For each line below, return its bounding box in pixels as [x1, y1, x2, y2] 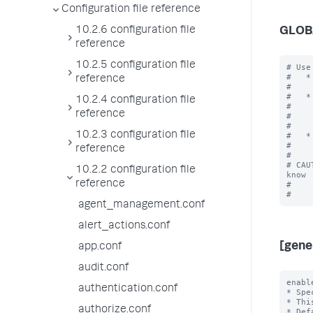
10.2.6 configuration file [75, 25, 196, 36]
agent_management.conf [78, 200, 205, 211]
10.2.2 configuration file [75, 165, 196, 176]
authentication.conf [78, 284, 177, 295]
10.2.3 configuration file [75, 130, 196, 141]
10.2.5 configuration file [75, 60, 196, 71]
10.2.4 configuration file [75, 95, 196, 106]
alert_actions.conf [78, 221, 170, 232]
